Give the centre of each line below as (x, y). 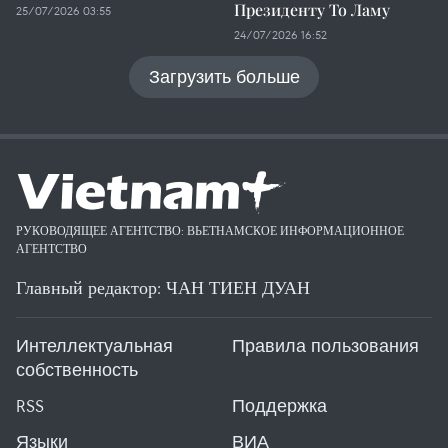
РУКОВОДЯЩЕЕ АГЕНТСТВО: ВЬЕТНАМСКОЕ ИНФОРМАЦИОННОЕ (210, 230)
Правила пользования (325, 345)
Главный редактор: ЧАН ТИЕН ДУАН (163, 287)
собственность (77, 369)
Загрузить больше (224, 76)
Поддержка (279, 405)
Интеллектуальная (94, 345)
